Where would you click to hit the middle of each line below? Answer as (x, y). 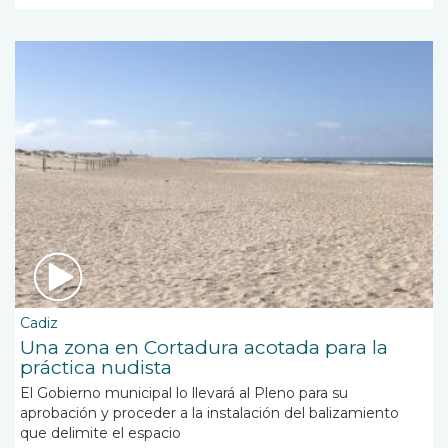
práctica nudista (96, 368)
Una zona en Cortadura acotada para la (204, 348)
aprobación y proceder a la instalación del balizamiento (209, 413)
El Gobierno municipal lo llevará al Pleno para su (184, 393)
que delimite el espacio (102, 433)
